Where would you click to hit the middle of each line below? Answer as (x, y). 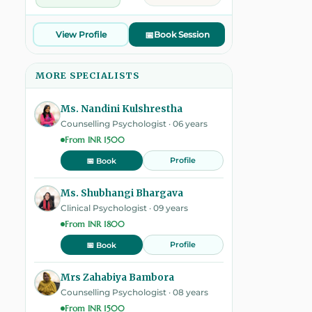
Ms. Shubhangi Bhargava (122, 193)
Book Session (181, 34)
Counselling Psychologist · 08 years (134, 292)
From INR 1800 (95, 224)
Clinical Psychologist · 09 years (124, 208)
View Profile (81, 34)
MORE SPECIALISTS (87, 75)
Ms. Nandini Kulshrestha (122, 109)
